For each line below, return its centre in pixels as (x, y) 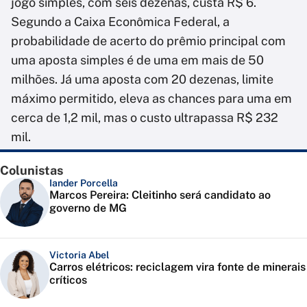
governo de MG (88, 208)
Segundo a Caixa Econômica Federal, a (120, 22)
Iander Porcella (84, 183)
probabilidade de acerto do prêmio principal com (148, 41)
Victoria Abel (79, 255)
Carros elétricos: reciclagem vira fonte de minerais (177, 267)
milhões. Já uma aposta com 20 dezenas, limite (142, 79)
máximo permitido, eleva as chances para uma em (151, 99)
